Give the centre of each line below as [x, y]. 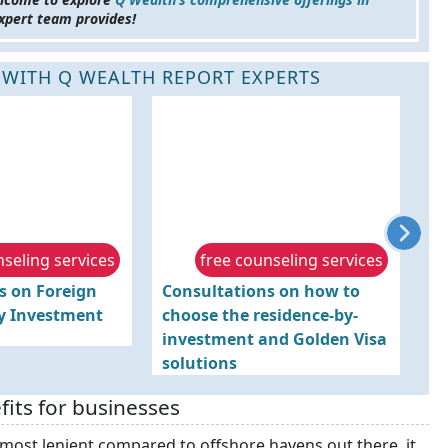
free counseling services [291, 260]
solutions [199, 363]
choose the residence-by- [260, 315]
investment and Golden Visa [274, 339]
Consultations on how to [261, 291]
